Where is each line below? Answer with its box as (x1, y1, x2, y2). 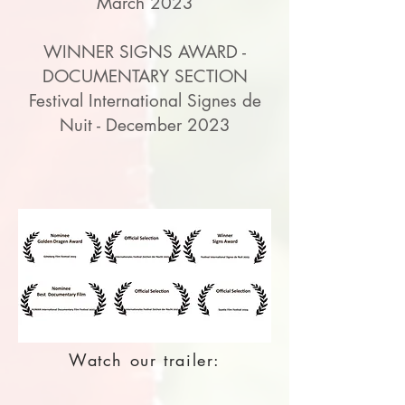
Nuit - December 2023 (59, 114, 231, 137)
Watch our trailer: (68, 349, 221, 371)
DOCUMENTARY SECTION (42, 65, 248, 88)
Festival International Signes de (28, 89, 261, 112)
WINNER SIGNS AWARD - (43, 41, 246, 63)
